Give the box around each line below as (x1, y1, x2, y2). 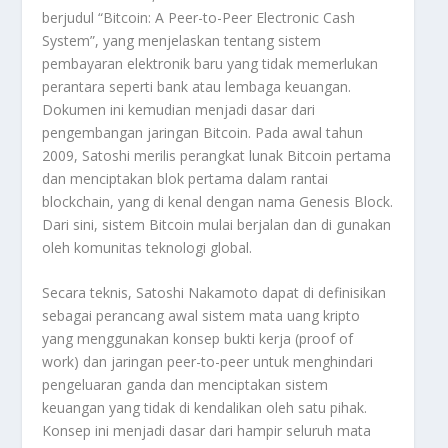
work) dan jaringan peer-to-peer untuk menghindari (42, 352, 374, 372)
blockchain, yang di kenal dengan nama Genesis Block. (42, 192, 394, 212)
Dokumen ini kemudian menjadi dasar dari (42, 100, 316, 120)
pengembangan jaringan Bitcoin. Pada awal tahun (42, 123, 364, 143)
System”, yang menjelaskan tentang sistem (42, 31, 322, 51)
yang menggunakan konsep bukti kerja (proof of (42, 329, 354, 349)
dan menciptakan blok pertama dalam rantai (42, 169, 329, 189)
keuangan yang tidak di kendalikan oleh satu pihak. (42, 398, 368, 418)
